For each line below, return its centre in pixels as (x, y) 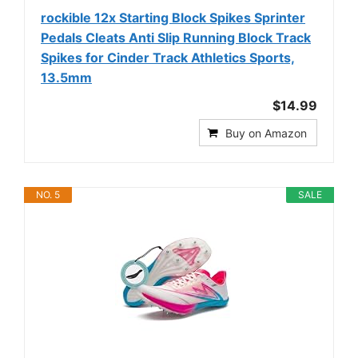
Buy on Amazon (266, 133)
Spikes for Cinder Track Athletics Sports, (168, 57)
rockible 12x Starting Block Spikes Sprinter (173, 17)
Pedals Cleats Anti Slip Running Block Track (176, 37)
